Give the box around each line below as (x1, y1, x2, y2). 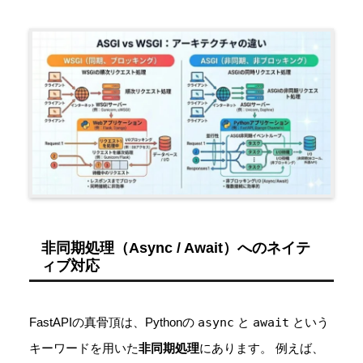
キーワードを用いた (29, 341, 139, 356)
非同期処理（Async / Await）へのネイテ (41, 240, 310, 257)
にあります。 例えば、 (199, 341, 324, 356)
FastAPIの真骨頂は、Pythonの (29, 315, 198, 330)
